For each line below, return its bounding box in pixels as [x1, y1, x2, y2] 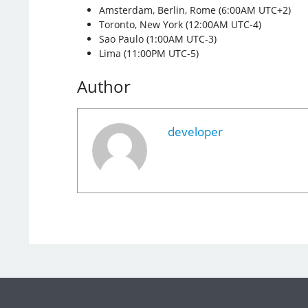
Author [76, 74, 131, 98]
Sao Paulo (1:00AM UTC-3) [98, 32, 217, 45]
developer [167, 123, 223, 140]
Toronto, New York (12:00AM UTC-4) [98, 17, 261, 31]
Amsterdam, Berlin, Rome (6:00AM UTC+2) [98, 3, 291, 16]
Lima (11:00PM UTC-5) [98, 46, 199, 60]
